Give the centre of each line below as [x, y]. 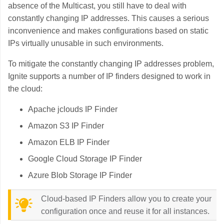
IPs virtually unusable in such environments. [86, 43]
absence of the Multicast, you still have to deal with [97, 6]
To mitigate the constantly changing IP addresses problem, [111, 64]
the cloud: [25, 89]
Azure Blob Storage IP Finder [80, 175]
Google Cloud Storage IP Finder [85, 159]
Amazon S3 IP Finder [66, 126]
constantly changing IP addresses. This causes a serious [108, 18]
